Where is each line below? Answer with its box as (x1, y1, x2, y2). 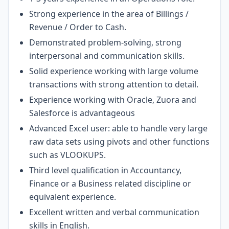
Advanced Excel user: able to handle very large (29, 123, 208, 134)
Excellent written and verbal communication (29, 207, 199, 218)
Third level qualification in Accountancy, (29, 165, 181, 176)
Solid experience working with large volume (29, 65, 198, 77)
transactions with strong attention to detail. (29, 79, 198, 90)
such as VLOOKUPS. (29, 149, 106, 161)
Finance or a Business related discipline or (29, 178, 191, 189)
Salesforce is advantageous (29, 107, 135, 119)
